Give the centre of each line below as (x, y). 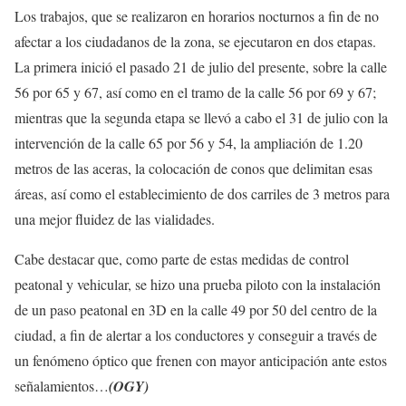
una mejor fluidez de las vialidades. (115, 219)
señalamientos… (62, 386)
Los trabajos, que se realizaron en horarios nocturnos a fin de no (197, 16)
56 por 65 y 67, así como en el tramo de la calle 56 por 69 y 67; (195, 92)
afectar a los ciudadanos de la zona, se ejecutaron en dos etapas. (195, 42)
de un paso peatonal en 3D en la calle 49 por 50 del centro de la (196, 310)
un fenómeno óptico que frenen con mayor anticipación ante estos (201, 361)
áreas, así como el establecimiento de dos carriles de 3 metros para (202, 194)
